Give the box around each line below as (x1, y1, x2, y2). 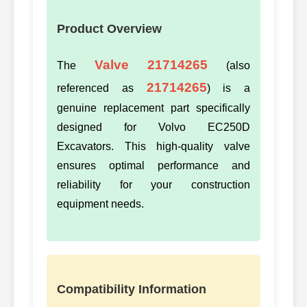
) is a (206, 82, 250, 94)
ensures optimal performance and (57, 159, 250, 171)
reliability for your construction (57, 178, 250, 191)
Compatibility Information (57, 282, 206, 296)
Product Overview (57, 21, 162, 36)
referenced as (57, 82, 147, 94)
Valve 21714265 (94, 57, 208, 72)
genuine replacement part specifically (57, 101, 250, 114)
